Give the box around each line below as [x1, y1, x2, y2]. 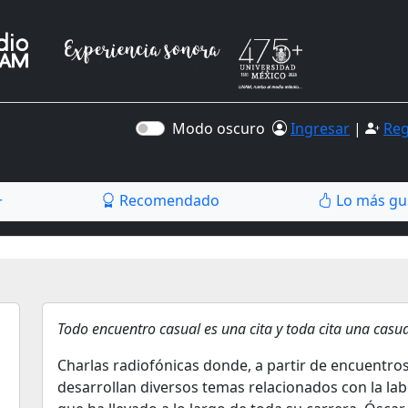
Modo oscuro [172, 118, 272, 138]
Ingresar [291, 118, 350, 138]
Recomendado [116, 190, 219, 210]
